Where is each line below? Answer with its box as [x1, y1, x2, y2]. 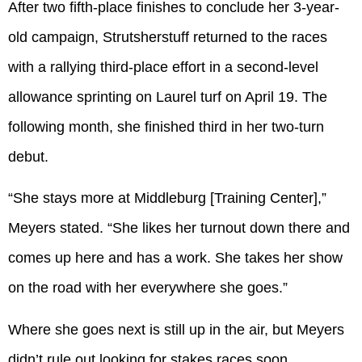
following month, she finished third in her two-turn [8, 118, 324, 135]
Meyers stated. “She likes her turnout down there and [8, 220, 350, 237]
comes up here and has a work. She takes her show [8, 250, 343, 267]
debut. [8, 148, 48, 165]
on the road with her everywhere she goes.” [8, 280, 288, 297]
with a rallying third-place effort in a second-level [8, 58, 318, 75]
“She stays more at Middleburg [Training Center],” [8, 190, 326, 207]
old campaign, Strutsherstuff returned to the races [8, 28, 327, 45]
